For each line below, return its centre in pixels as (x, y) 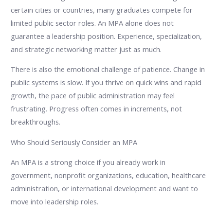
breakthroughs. (36, 122)
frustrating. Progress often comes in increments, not (97, 109)
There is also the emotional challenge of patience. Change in (108, 69)
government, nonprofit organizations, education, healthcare (109, 175)
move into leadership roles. (55, 202)
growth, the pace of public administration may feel (93, 96)
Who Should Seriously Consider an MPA (74, 142)
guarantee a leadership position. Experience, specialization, (107, 36)
